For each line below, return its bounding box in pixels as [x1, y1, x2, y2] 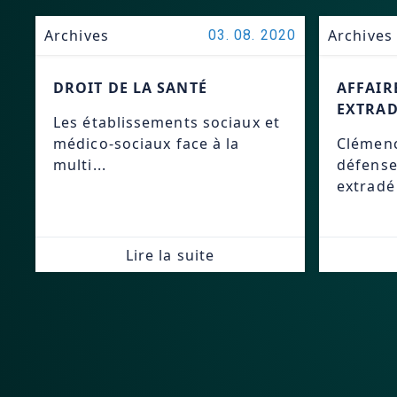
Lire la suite [125, 245, 215, 265]
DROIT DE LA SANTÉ [53, 78, 207, 97]
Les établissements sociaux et [53, 113, 280, 132]
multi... [53, 155, 106, 175]
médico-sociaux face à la [53, 134, 240, 153]
